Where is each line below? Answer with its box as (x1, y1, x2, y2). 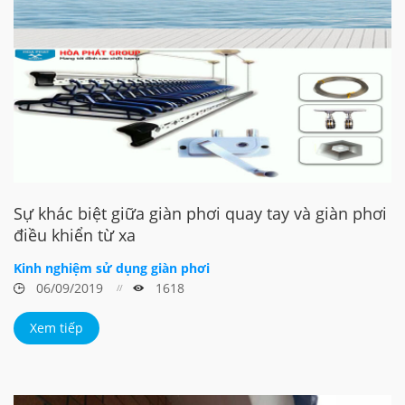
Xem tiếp (30, 318, 83, 336)
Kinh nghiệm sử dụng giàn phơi (14, 259, 210, 277)
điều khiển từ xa (14, 223, 136, 246)
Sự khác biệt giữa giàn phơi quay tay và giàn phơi (14, 202, 387, 224)
